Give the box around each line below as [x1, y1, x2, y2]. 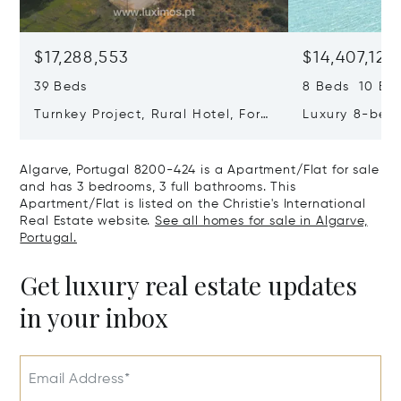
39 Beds [34, 81, 88, 94]
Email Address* [29, 372, 131, 388]
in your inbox [20, 301, 169, 335]
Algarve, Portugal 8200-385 [34, 146, 228, 159]
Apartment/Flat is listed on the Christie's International [20, 198, 366, 211]
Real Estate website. [20, 215, 156, 228]
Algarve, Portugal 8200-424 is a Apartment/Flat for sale [20, 164, 380, 177]
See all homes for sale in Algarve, [155, 215, 368, 228]
